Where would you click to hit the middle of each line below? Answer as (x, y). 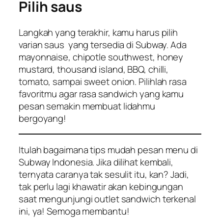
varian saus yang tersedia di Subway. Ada (103, 44)
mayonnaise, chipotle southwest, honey (101, 57)
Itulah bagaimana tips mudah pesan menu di (108, 150)
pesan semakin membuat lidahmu (87, 106)
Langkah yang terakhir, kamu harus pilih (98, 32)
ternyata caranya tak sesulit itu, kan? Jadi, (104, 174)
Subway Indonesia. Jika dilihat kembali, (96, 162)
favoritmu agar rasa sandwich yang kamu (101, 94)
